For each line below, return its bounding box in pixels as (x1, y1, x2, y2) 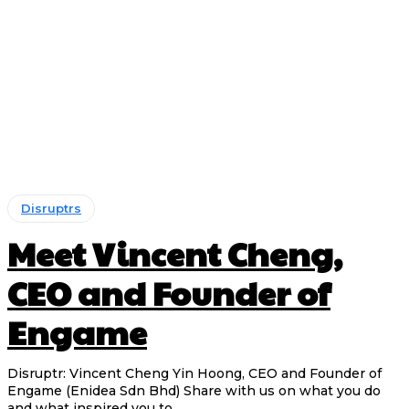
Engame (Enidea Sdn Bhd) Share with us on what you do (7, 383, 184, 400)
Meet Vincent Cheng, (7, 230, 342, 277)
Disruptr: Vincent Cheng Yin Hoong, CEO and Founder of (7, 365, 382, 383)
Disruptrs (21, 201, 81, 216)
